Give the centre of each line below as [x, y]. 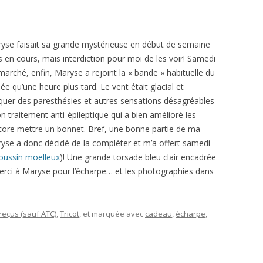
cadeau [159, 214]
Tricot [70, 214]
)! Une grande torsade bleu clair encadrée [138, 157]
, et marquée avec [112, 214]
